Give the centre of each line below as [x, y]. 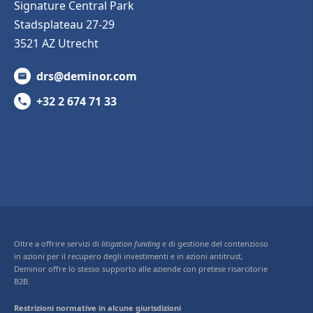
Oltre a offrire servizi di [58, 243]
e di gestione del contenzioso [215, 243]
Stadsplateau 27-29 [64, 24]
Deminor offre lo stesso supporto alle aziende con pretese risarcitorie [141, 268]
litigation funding [132, 243]
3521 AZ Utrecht [56, 43]
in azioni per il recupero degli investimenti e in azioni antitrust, [129, 256]
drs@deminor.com [87, 76]
